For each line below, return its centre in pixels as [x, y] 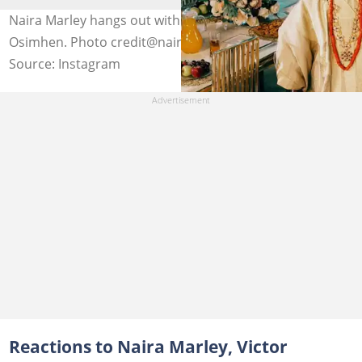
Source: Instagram [64, 63]
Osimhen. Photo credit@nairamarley [120, 42]
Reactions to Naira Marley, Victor [148, 347]
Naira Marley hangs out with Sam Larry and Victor [160, 20]
